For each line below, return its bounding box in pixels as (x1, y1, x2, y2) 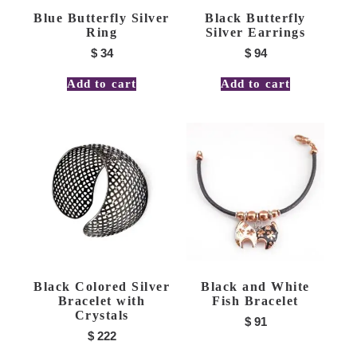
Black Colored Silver (33, 280, 170, 294)
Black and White (201, 280, 310, 294)
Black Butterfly (205, 10, 306, 25)
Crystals (74, 308, 129, 323)
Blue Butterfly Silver (33, 10, 170, 25)
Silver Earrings (205, 25, 306, 39)
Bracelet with (57, 294, 146, 308)
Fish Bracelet (212, 294, 299, 308)
